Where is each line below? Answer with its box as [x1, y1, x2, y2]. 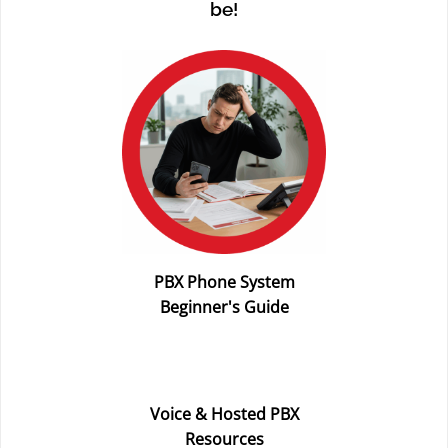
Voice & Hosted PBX [149, 403, 299, 426]
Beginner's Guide [159, 296, 289, 319]
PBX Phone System [153, 271, 295, 294]
